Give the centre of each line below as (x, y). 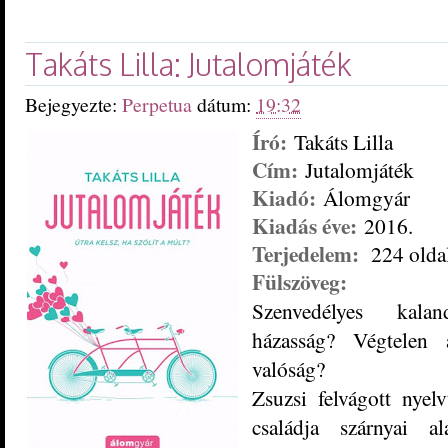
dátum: (226, 104)
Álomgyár (370, 197)
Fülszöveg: (299, 281)
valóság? (288, 368)
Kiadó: (284, 197)
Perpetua (159, 104)
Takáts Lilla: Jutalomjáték (188, 63)
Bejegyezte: (73, 104)
